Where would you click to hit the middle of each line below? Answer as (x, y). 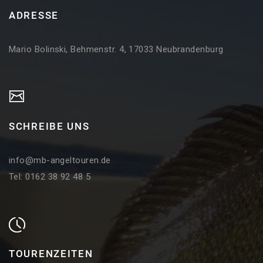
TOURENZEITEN (51, 254)
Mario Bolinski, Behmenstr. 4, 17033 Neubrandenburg (116, 50)
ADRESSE (34, 16)
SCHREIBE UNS (49, 127)
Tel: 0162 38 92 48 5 (50, 177)
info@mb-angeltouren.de (60, 161)
